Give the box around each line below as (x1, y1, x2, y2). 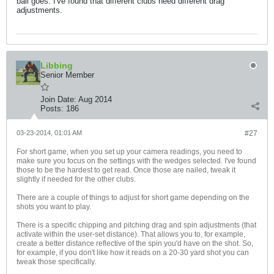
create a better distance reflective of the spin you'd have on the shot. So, (17, 239, 253, 248)
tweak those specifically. (17, 257, 96, 266)
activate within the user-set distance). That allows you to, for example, (17, 230, 245, 239)
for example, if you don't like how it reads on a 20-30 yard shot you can (17, 248, 249, 257)
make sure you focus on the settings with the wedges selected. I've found (17, 157, 256, 165)
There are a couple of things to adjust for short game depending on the (17, 193, 250, 202)
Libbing (40, 61, 73, 70)
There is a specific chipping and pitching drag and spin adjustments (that (17, 221, 256, 229)
